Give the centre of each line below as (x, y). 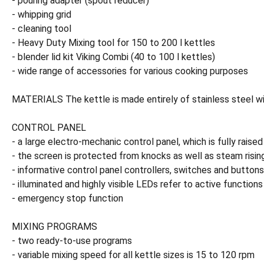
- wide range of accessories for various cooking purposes (130, 71)
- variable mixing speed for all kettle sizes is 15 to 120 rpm (133, 255)
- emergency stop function (67, 198)
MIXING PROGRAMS (55, 227)
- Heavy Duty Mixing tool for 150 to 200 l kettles (113, 43)
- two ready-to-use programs (72, 241)
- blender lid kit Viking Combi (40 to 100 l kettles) (113, 57)
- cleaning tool (42, 29)
